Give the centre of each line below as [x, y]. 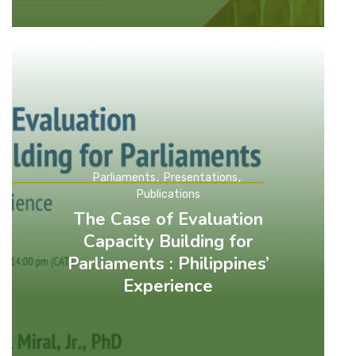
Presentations [201, 178]
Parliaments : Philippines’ [168, 264]
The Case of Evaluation [168, 220]
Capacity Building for [168, 242]
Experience [168, 286]
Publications [168, 195]
